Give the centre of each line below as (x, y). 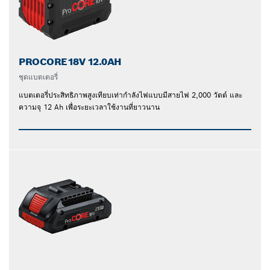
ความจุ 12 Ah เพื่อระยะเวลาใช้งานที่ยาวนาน (89, 107)
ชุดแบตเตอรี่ (38, 77)
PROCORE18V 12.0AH (70, 61)
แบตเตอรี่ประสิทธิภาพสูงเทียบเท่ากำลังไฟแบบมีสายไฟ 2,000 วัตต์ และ (130, 95)
